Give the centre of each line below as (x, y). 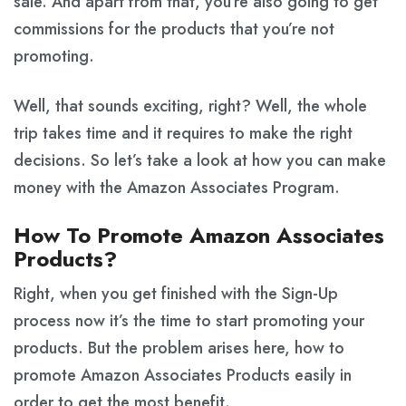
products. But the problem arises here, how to (179, 348)
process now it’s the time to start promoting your (189, 321)
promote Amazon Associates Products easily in (183, 376)
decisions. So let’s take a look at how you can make (200, 161)
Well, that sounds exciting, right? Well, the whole (190, 106)
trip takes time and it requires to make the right (183, 134)
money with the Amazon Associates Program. (177, 188)
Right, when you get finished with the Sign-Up (176, 294)
